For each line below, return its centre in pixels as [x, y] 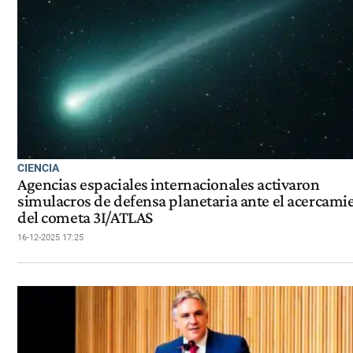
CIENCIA [38, 168]
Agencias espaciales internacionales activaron [169, 184]
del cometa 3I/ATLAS [85, 217]
